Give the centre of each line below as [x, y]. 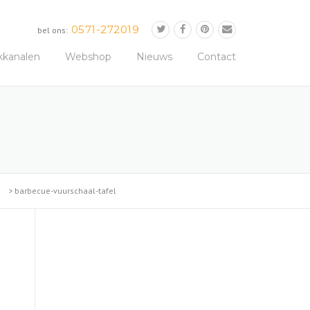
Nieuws [154, 56]
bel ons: [53, 30]
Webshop [88, 56]
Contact [217, 56]
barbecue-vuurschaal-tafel [65, 190]
